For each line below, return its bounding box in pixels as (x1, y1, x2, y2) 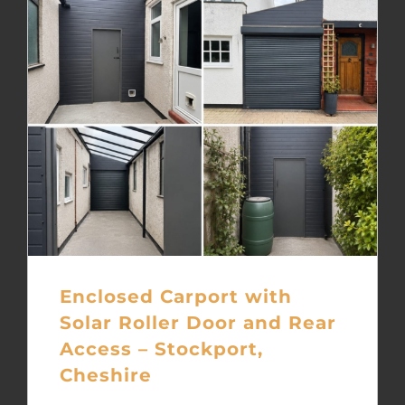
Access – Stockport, (59, 336, 263, 360)
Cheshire (59, 363, 152, 386)
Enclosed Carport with (59, 284, 292, 307)
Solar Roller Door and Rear (59, 310, 336, 334)
